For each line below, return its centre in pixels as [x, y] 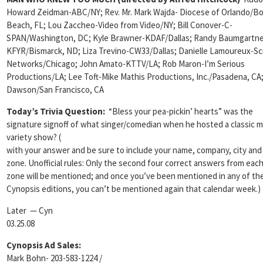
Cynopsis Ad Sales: [44, 245]
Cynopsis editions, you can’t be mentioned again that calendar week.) [134, 189]
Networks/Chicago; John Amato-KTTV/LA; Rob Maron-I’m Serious [126, 64]
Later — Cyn [30, 210]
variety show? [32, 137]
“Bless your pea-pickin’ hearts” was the [181, 111]
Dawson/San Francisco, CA [55, 90]
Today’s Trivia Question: [58, 111]
